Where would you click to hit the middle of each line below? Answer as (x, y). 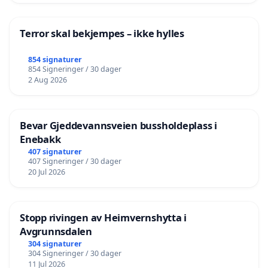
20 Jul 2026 (46, 172)
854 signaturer (55, 60)
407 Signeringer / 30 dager (74, 161)
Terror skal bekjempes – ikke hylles (102, 33)
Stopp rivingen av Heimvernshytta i (103, 217)
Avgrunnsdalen (56, 231)
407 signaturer (55, 152)
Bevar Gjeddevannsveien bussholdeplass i (118, 126)
